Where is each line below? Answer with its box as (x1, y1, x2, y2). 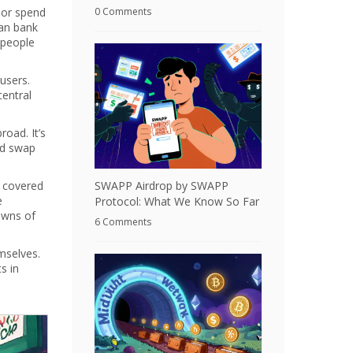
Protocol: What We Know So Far (95, 194, 259, 209)
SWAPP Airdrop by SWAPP (95, 178, 229, 193)
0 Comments (95, 5, 151, 18)
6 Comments (95, 215, 151, 229)
